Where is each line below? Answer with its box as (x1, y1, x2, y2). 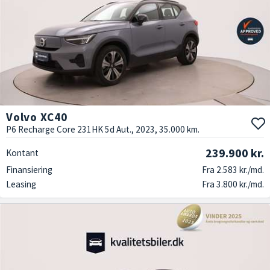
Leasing (6, 178, 36, 190)
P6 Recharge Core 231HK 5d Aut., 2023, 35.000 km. (6, 123, 199, 135)
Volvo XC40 (6, 109, 67, 124)
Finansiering (6, 163, 52, 175)
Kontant (6, 146, 39, 159)
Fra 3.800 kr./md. (202, 178, 264, 190)
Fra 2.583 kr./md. (202, 163, 264, 175)
